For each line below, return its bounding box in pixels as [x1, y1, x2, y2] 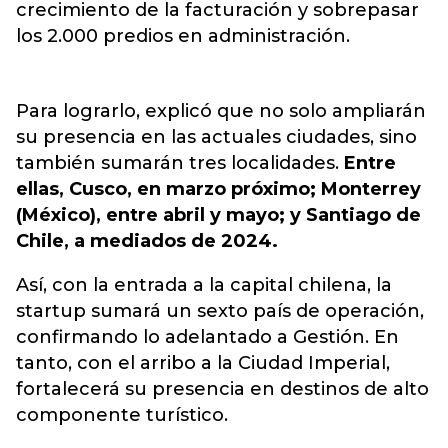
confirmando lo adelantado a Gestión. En [16, 326, 399, 348]
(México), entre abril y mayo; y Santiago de [16, 204, 421, 226]
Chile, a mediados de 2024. [16, 230, 278, 252]
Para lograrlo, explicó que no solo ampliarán [16, 100, 426, 122]
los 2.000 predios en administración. [16, 25, 350, 47]
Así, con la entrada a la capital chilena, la [16, 274, 392, 296]
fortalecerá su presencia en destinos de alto [16, 378, 429, 400]
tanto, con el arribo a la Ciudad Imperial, [16, 352, 390, 374]
